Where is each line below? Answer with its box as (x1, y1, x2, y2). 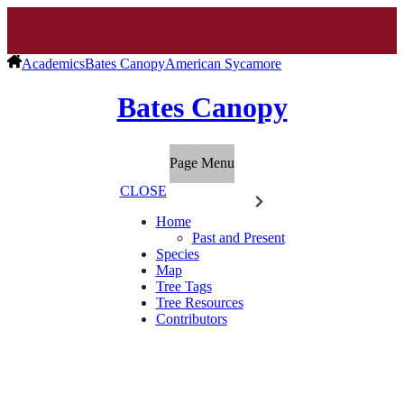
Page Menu (170, 155, 234, 171)
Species (155, 246, 199, 262)
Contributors (155, 311, 227, 327)
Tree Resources (155, 295, 243, 311)
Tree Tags (155, 279, 212, 295)
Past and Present (191, 230, 285, 246)
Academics (22, 56, 85, 71)
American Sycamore (165, 56, 281, 71)
